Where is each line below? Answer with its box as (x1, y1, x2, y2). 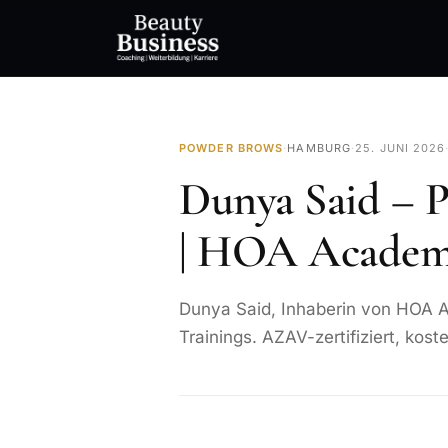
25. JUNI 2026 (355, 141, 446, 155)
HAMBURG (287, 141, 352, 155)
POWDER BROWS (179, 141, 284, 155)
